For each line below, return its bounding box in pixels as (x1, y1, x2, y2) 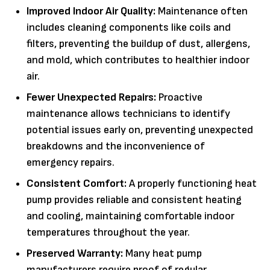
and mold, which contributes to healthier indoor (27, 53, 250, 66)
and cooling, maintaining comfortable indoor (27, 209, 234, 222)
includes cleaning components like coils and (27, 20, 231, 34)
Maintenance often (155, 4, 248, 17)
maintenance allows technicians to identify (27, 107, 230, 120)
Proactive (156, 90, 202, 104)
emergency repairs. (27, 155, 115, 169)
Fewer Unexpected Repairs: (27, 90, 156, 104)
